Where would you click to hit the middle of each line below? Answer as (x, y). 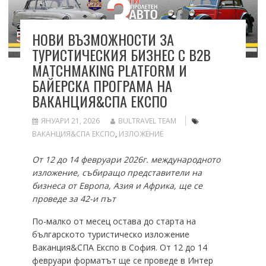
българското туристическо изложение (110, 234)
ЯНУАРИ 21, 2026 (70, 121)
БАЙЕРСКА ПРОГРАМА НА (102, 85)
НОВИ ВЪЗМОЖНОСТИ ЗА (103, 39)
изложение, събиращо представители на (117, 172)
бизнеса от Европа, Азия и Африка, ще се (117, 185)
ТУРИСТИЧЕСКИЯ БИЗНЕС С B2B (121, 54)
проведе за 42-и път (74, 198)
